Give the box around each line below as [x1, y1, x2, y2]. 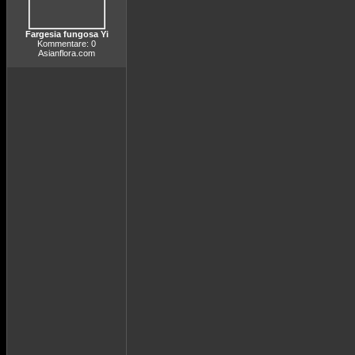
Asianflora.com [38, 48, 95, 58]
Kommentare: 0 [37, 39, 96, 48]
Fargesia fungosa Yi [25, 29, 109, 39]
